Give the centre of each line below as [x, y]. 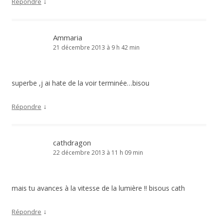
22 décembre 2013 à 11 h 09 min [98, 153]
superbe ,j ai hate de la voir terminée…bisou [81, 83]
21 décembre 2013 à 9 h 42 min [96, 47]
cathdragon [72, 143]
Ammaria [68, 37]
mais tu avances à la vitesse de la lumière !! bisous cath [98, 188]
